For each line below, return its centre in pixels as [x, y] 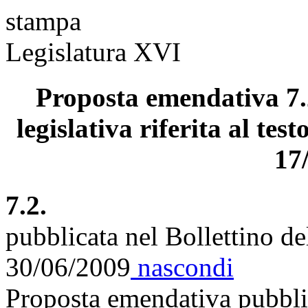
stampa [43, 21]
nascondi [182, 267]
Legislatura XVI [93, 52]
